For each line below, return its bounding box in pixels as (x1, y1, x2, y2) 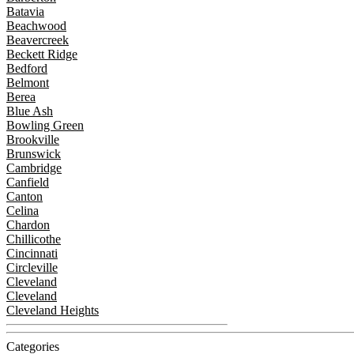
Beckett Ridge (6, 47, 77, 62)
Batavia (6, 5, 44, 19)
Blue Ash (6, 104, 53, 119)
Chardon (6, 218, 50, 232)
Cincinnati (6, 247, 58, 261)
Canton (6, 190, 43, 204)
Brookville (6, 133, 59, 147)
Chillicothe (6, 232, 61, 247)
